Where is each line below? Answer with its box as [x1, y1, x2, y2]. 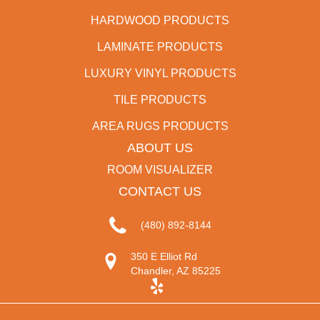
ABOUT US [127, 141, 193, 155]
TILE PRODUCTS [114, 94, 206, 106]
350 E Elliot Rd [130, 251, 197, 262]
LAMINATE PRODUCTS [97, 41, 223, 53]
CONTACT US [119, 184, 201, 199]
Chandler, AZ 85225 [130, 265, 221, 276]
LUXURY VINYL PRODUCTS [84, 67, 236, 79]
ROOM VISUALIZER [107, 164, 213, 176]
